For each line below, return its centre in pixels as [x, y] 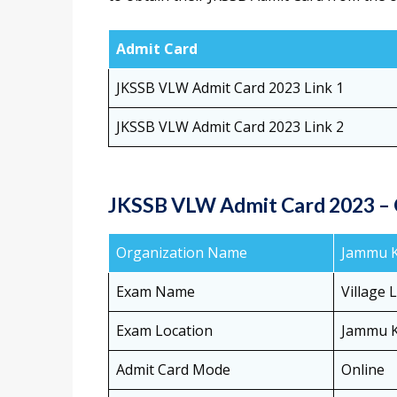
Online [363, 370]
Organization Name [182, 253]
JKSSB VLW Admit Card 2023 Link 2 [230, 127]
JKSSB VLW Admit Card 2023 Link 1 [230, 88]
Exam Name [156, 292]
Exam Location [164, 331]
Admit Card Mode [173, 370]
